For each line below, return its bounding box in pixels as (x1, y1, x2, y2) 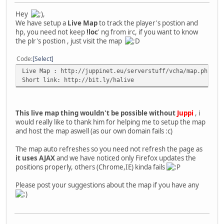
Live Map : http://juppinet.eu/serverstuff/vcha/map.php (22, 67, 211, 75)
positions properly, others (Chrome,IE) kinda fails (15, 162, 166, 172)
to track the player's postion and (97, 18, 198, 28)
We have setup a (15, 18, 67, 28)
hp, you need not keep (15, 27, 86, 37)
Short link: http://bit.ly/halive (22, 76, 134, 84)
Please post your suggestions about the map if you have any (15, 180, 200, 190)
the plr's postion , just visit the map (15, 36, 125, 46)
